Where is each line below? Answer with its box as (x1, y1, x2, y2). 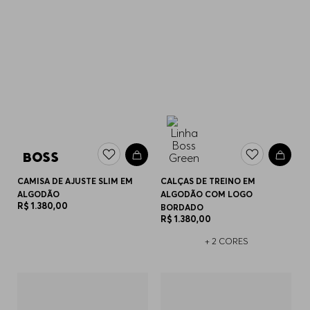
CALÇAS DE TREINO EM (161, 175, 256, 186)
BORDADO (161, 201, 204, 212)
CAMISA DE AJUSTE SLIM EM (17, 175, 134, 186)
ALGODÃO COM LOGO (161, 188, 253, 199)
